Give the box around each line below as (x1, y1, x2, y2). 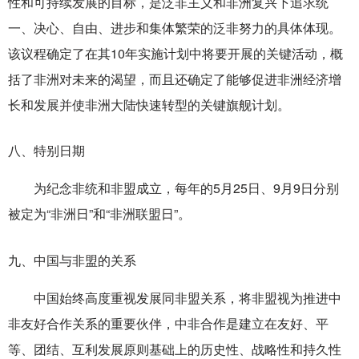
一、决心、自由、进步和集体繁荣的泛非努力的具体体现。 (8, 18, 341, 37)
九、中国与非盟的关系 (8, 250, 139, 269)
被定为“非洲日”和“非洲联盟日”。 (8, 204, 191, 224)
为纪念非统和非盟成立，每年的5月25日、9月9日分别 (34, 179, 339, 198)
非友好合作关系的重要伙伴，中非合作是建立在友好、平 (8, 313, 329, 333)
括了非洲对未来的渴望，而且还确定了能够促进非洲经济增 (8, 69, 341, 88)
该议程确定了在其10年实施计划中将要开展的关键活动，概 (8, 43, 343, 63)
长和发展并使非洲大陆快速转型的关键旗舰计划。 (8, 95, 290, 114)
